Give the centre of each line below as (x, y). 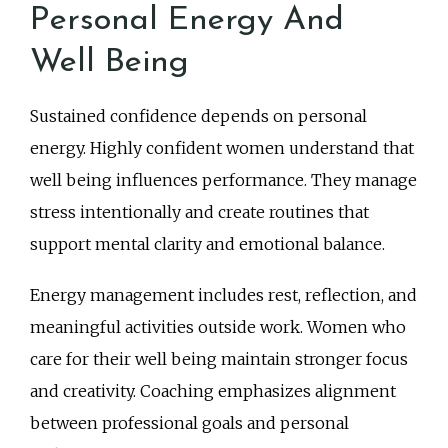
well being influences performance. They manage (223, 179)
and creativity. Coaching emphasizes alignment (213, 390)
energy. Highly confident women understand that (222, 147)
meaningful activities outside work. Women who (218, 326)
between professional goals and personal (189, 422)
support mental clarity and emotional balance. (207, 243)
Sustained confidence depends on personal (198, 115)
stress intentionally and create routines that (199, 211)
